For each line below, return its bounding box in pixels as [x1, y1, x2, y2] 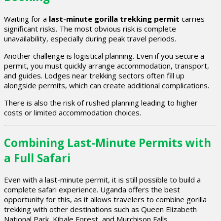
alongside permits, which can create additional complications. [4, 80, 209, 90]
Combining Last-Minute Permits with [4, 135, 211, 150]
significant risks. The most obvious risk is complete [4, 23, 176, 34]
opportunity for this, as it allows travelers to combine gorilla [4, 194, 207, 205]
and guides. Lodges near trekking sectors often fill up [4, 70, 184, 80]
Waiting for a [4, 13, 49, 24]
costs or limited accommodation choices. [4, 107, 141, 117]
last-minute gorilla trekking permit [49, 13, 180, 24]
